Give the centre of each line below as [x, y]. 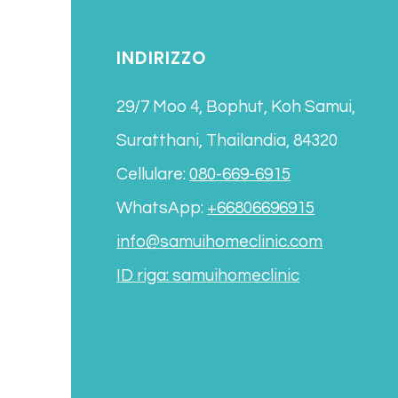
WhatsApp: [160, 208]
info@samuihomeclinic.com [220, 242]
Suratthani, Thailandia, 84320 [227, 140]
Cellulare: [153, 174]
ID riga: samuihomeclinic [208, 275]
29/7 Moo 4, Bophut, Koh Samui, [236, 107]
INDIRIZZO [162, 58]
